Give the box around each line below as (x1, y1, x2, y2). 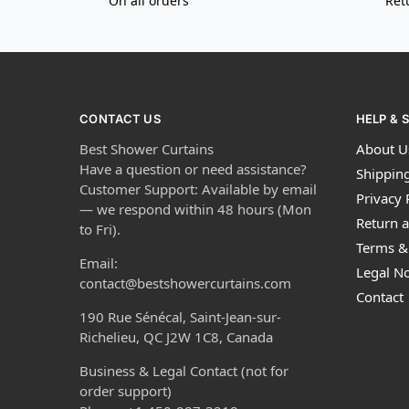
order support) (79, 382, 172, 401)
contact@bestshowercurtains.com (79, 274, 291, 293)
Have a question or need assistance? (79, 160, 307, 179)
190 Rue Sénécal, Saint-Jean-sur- (79, 308, 281, 327)
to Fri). (79, 220, 121, 239)
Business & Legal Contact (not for (79, 362, 288, 381)
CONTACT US (79, 110, 161, 126)
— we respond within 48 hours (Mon (79, 200, 311, 219)
